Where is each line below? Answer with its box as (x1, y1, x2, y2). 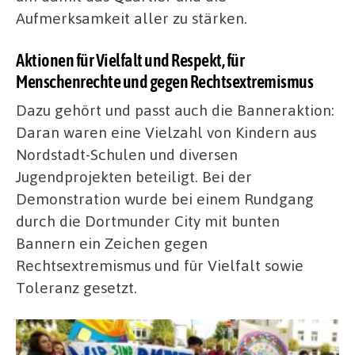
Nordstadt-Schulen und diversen (16, 144, 238, 165)
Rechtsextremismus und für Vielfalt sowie (16, 255, 303, 276)
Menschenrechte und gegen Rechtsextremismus (16, 71, 313, 92)
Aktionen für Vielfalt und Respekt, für (16, 49, 244, 71)
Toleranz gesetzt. (16, 277, 137, 298)
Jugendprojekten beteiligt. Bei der (16, 166, 252, 187)
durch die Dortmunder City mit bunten (16, 211, 280, 231)
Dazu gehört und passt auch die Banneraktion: (16, 100, 334, 120)
